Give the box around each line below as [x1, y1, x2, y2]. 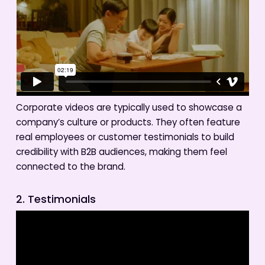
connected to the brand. [15, 160, 125, 175]
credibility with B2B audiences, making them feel [15, 145, 227, 160]
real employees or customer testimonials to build [15, 130, 234, 146]
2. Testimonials [15, 191, 96, 209]
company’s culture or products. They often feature [15, 115, 240, 131]
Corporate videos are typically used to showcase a [15, 101, 242, 116]
